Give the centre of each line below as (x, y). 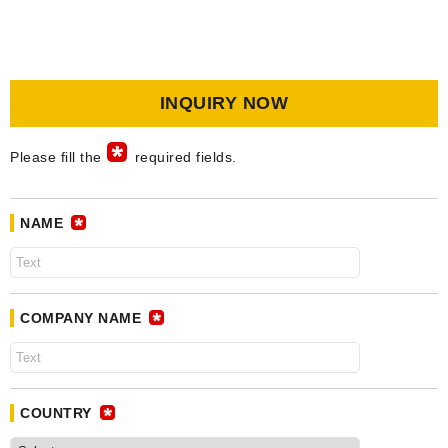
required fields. (185, 157)
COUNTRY (56, 413)
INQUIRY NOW (224, 103)
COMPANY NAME (80, 318)
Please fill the (56, 157)
